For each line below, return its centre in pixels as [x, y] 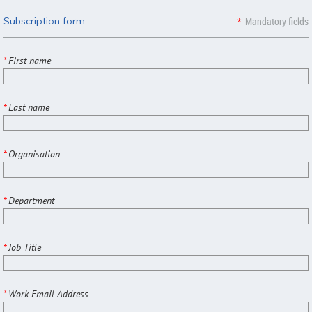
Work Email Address [48, 294]
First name [30, 61]
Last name [29, 108]
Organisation [34, 154]
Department [31, 201]
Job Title [25, 248]
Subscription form [44, 21]
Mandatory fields [277, 22]
